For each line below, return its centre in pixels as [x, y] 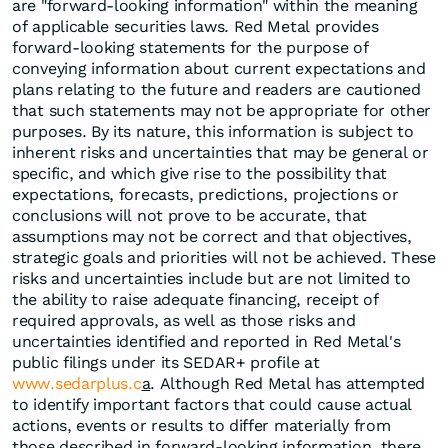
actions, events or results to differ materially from [201, 426]
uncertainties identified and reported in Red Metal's [206, 342]
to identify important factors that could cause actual [212, 405]
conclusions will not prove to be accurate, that [189, 216]
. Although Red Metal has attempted [288, 384]
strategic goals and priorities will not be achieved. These [224, 258]
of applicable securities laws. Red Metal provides [195, 27]
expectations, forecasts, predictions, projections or [205, 195]
